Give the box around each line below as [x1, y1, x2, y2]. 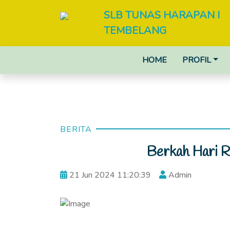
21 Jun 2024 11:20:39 [67, 169, 151, 181]
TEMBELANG [104, 24, 166, 37]
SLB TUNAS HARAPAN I [104, 8, 220, 22]
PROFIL [182, 54, 212, 66]
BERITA [60, 124, 92, 135]
